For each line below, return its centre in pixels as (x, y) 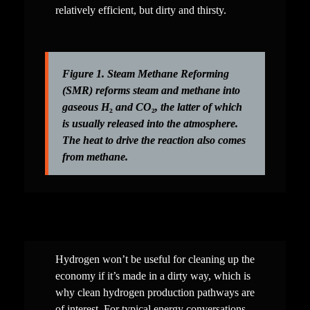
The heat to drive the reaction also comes (154, 140)
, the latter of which (198, 107)
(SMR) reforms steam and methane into (151, 91)
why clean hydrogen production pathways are (155, 293)
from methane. (95, 157)
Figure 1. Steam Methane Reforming (145, 74)
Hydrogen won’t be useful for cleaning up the (155, 259)
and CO (132, 107)
